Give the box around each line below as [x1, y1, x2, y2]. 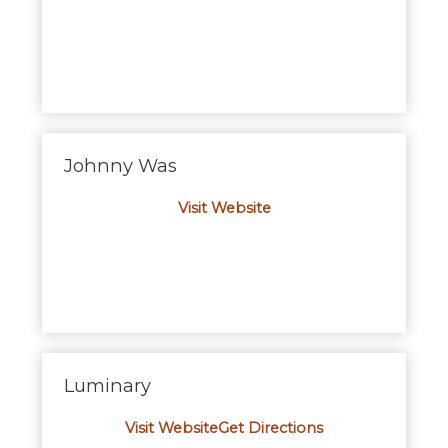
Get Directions [218, 419, 323, 438]
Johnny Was [63, 154, 177, 178]
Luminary [63, 374, 151, 398]
